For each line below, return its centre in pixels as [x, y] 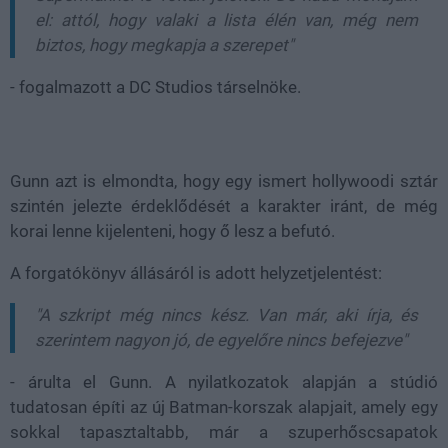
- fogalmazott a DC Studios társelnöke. [155, 87]
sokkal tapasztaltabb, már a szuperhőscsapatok [224, 432]
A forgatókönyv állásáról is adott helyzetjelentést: [196, 273]
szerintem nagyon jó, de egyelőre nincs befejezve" [221, 340]
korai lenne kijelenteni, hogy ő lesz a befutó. [172, 231]
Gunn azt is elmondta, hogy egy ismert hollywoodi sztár [224, 181]
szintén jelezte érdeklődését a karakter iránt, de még [224, 206]
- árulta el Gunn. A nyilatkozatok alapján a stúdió [224, 382]
